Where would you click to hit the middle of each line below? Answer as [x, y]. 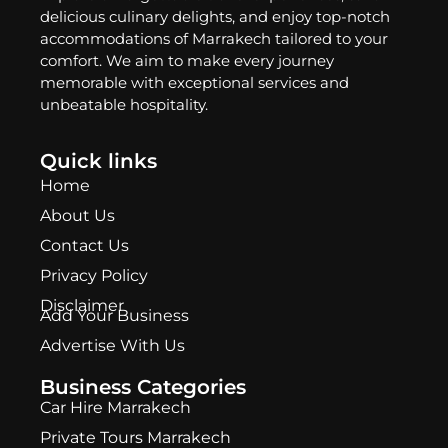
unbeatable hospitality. [124, 105]
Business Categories [143, 386]
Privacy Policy [94, 275]
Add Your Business [114, 315]
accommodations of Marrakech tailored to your [214, 39]
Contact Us [84, 245]
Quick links [98, 160]
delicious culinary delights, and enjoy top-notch [215, 17]
